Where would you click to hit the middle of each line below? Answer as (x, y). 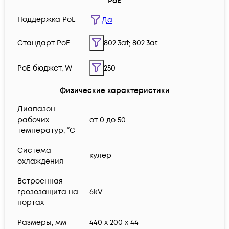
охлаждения (40, 162)
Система (34, 151)
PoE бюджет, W (45, 68)
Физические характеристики (114, 91)
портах (31, 203)
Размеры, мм (42, 223)
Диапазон (36, 109)
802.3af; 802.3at (131, 43)
